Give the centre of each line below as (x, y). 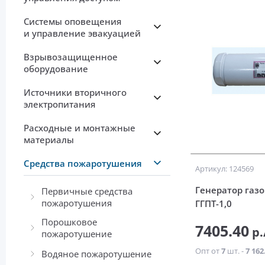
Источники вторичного (75, 93)
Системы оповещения (72, 22)
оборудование (56, 69)
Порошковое (69, 222)
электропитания (59, 104)
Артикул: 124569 (225, 169)
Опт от (209, 251)
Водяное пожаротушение (96, 253)
